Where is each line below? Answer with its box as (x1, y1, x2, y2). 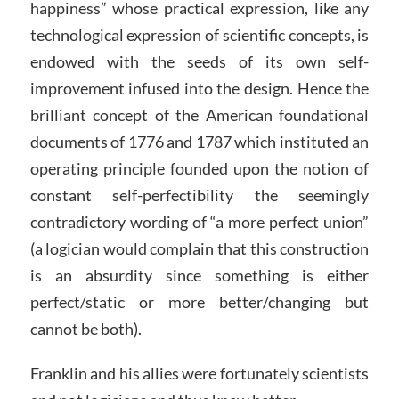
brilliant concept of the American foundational (29, 105, 370, 126)
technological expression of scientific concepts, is (29, 25, 370, 45)
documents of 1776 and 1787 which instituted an (29, 132, 370, 152)
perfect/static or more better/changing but (29, 292, 370, 313)
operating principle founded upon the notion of (29, 159, 370, 179)
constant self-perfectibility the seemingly (29, 185, 370, 206)
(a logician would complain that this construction (29, 239, 370, 259)
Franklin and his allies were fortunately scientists (29, 362, 370, 383)
